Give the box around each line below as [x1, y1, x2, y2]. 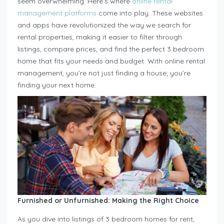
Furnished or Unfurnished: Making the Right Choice [17, 196, 199, 205]
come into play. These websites [96, 8, 203, 17]
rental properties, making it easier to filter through [17, 32, 182, 41]
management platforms [17, 8, 96, 17]
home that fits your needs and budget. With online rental [17, 56, 205, 65]
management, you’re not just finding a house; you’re [17, 68, 190, 77]
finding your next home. [17, 80, 96, 89]
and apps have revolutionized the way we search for [17, 20, 191, 29]
